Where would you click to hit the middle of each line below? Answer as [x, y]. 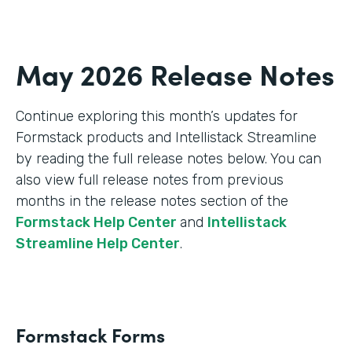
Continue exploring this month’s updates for [157, 117]
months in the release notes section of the [152, 202]
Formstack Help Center [98, 223]
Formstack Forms [90, 335]
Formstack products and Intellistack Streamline [166, 138]
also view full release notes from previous [150, 180]
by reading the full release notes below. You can [169, 159]
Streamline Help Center [98, 244]
